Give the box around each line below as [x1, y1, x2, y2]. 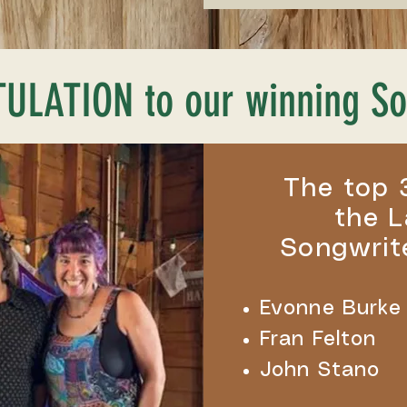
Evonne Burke [260, 298, 402, 318]
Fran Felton [260, 329, 377, 349]
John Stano [260, 360, 380, 380]
